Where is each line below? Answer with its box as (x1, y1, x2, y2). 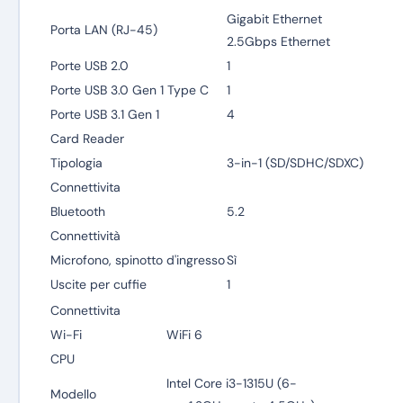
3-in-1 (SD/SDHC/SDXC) (226, 155, 363, 171)
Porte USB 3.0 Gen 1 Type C (49, 82, 209, 98)
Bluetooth (49, 203, 105, 219)
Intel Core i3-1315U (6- (166, 375, 297, 391)
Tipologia (49, 155, 103, 171)
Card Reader (49, 130, 124, 147)
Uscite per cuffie (49, 276, 147, 292)
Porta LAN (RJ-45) (49, 22, 157, 38)
